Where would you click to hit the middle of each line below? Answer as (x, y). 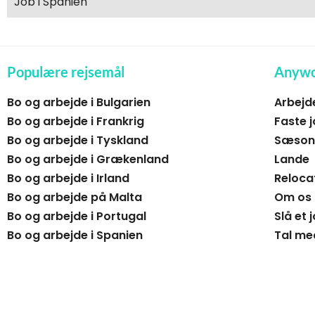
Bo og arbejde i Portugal (77, 216)
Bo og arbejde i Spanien (75, 235)
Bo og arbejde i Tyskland (78, 140)
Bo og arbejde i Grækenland (88, 159)
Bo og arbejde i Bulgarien (79, 102)
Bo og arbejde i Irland (68, 178)
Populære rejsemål (66, 71)
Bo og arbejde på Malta (75, 197)
